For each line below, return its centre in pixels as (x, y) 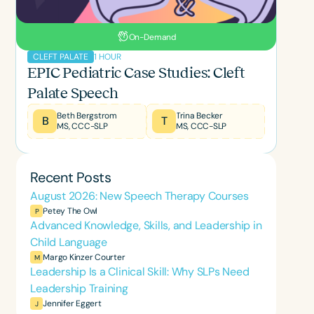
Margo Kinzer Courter (84, 257)
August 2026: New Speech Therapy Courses (139, 196)
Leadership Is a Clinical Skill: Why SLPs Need (140, 272)
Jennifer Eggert (72, 303)
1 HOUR (108, 56)
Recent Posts (71, 178)
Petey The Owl (70, 211)
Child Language (69, 243)
